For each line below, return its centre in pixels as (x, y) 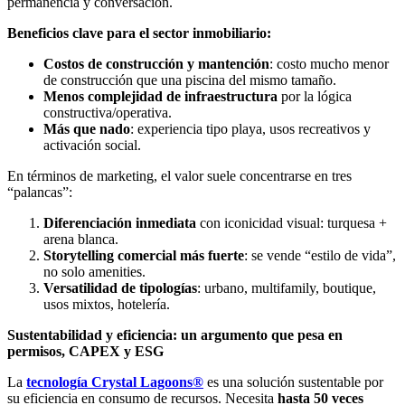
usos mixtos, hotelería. (108, 305)
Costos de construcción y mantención (156, 64)
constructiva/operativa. (109, 113)
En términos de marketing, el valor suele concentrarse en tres (179, 176)
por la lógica (315, 97)
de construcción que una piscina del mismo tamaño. (190, 80)
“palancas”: (40, 193)
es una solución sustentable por (293, 382)
